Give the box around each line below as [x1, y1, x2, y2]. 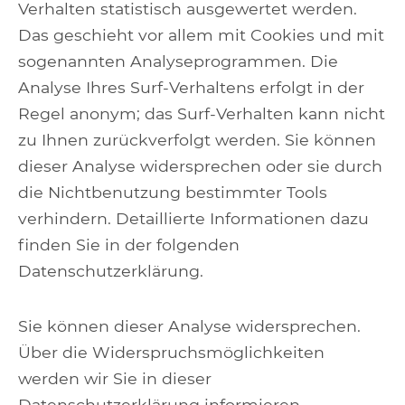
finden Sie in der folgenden [18, 235, 240, 254]
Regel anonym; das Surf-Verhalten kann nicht [18, 104, 385, 123]
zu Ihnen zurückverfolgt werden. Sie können [18, 130, 376, 149]
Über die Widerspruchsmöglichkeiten [18, 343, 325, 362]
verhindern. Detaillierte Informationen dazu [18, 209, 369, 228]
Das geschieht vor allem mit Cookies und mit [18, 25, 384, 44]
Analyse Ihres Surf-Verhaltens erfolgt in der [18, 78, 364, 97]
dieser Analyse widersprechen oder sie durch [18, 156, 382, 175]
